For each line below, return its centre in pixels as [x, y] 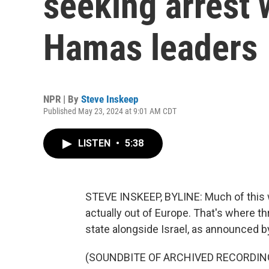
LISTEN [95, 143]
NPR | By [62, 99]
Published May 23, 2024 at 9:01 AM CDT [110, 111]
